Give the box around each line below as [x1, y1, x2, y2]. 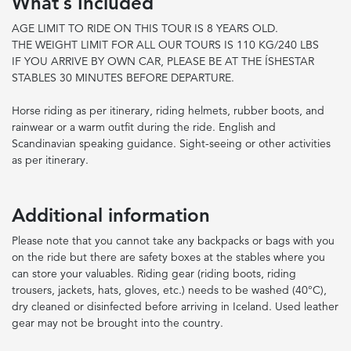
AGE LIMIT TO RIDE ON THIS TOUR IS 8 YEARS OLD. [12, 21, 278, 35]
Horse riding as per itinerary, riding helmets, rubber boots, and [12, 103, 324, 118]
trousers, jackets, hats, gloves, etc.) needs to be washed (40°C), [12, 283, 327, 297]
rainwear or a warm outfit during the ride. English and [12, 120, 276, 134]
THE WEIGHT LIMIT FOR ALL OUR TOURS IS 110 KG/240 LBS [12, 38, 319, 52]
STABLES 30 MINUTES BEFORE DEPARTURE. [12, 71, 234, 85]
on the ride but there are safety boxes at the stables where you [12, 250, 325, 264]
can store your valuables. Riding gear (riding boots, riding [12, 266, 296, 280]
